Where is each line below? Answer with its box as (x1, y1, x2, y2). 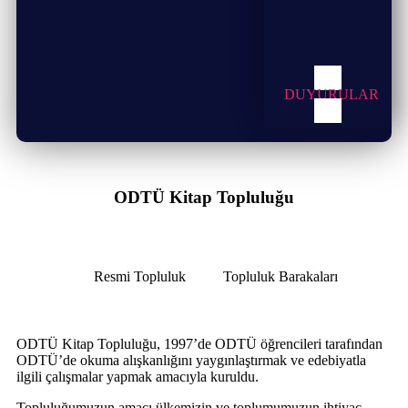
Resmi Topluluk (93, 268, 186, 284)
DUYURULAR (284, 86, 380, 102)
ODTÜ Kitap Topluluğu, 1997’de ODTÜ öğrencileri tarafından (16, 335, 382, 352)
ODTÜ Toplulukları (16, 84, 202, 108)
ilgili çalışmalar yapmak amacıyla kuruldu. (16, 368, 259, 384)
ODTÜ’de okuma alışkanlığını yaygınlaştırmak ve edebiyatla (16, 352, 366, 368)
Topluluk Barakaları (222, 268, 338, 284)
